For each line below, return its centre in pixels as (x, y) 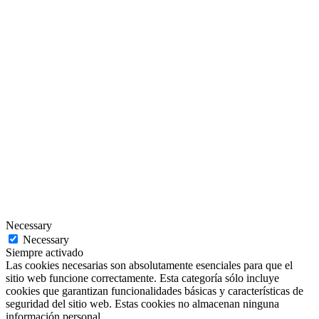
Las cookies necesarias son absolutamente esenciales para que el (149, 266)
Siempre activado (45, 253)
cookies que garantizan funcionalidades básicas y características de (155, 291)
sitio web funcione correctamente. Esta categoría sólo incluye (142, 278)
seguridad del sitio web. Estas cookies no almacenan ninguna (142, 304)
